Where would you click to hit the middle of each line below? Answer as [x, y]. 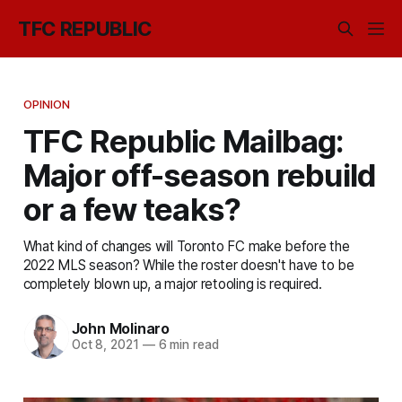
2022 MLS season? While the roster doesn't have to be [188, 265]
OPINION [47, 104]
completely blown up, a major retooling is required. [172, 284]
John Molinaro [120, 329]
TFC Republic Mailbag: [184, 140]
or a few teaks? [132, 209]
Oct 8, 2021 [105, 345]
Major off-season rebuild [200, 175]
